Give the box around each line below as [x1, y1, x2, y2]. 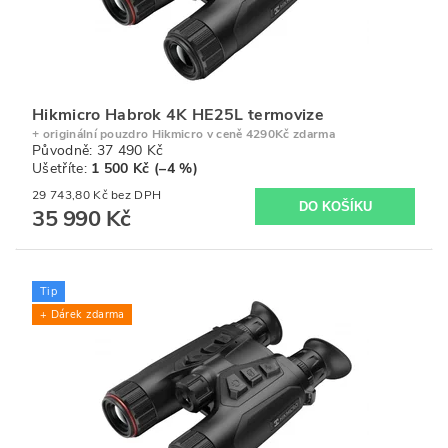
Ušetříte [32, 159, 84, 179]
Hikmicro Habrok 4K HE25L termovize [32, 104, 324, 127]
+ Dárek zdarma [40, 307, 125, 323]
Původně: [32, 141, 97, 161]
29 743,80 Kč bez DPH [111, 187, 162, 204]
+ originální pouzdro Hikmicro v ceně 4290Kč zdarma [32, 126, 335, 143]
